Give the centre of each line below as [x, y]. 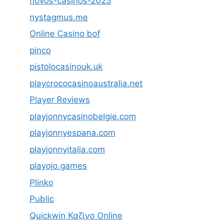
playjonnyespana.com [73, 133]
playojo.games [58, 166]
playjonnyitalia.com [67, 149]
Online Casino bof [65, 34]
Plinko [41, 182]
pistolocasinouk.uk [66, 67]
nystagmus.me [59, 17]
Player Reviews [60, 100]
